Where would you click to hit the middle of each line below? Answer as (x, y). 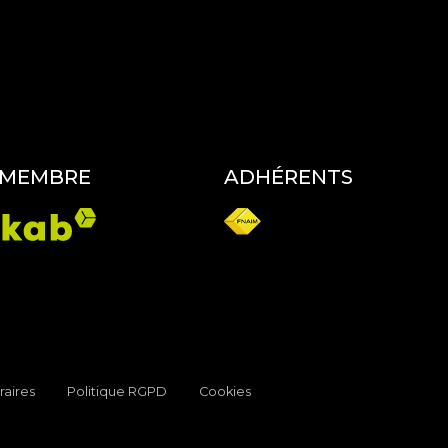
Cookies (225, 391)
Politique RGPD (117, 391)
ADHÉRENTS (288, 176)
